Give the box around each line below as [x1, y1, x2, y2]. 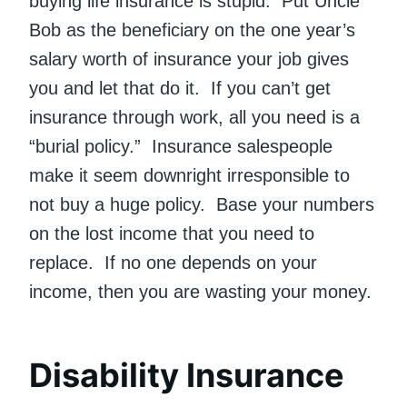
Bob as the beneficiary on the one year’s [29, 20, 355, 41]
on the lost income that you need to [29, 223, 314, 244]
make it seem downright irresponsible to [29, 165, 350, 186]
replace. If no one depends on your [29, 253, 317, 273]
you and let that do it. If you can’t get [29, 78, 331, 99]
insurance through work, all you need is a [29, 107, 360, 128]
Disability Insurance [29, 355, 344, 396]
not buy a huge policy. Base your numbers [29, 194, 374, 215]
